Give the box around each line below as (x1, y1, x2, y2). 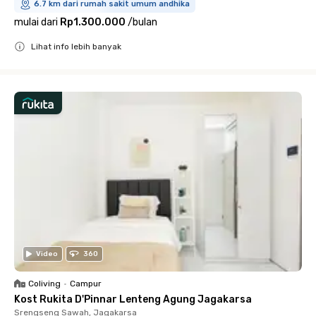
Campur (70, 279, 102, 288)
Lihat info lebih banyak (31, 42, 121, 51)
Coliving (28, 279, 61, 288)
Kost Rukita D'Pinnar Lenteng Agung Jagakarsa (14, 293, 252, 305)
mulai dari (14, 16, 58, 28)
